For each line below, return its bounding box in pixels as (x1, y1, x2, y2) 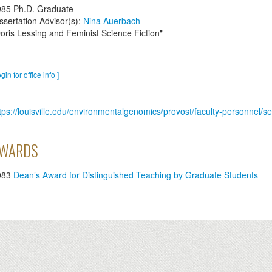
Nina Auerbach (83, 15, 140, 27)
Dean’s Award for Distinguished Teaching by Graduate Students (13, 169, 258, 182)
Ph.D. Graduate (10, 2, 73, 15)
